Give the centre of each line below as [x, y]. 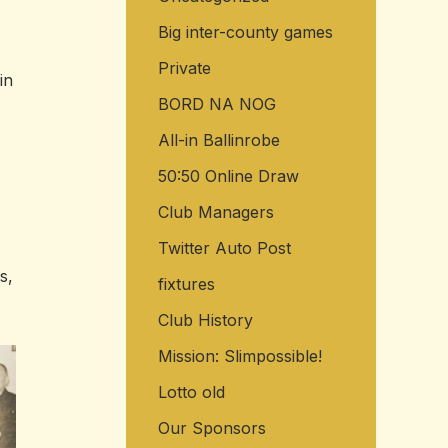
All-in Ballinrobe [218, 140]
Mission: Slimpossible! [239, 356]
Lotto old [191, 392]
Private [184, 68]
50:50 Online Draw [228, 176]
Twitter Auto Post [224, 248]
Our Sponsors [211, 428]
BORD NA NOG [216, 104]
